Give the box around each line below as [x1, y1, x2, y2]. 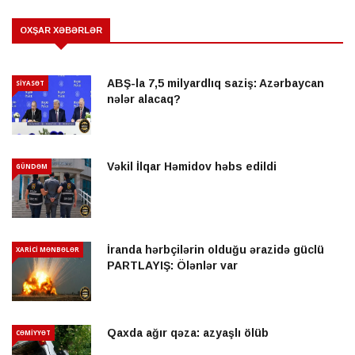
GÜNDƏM [16, 162, 48, 171]
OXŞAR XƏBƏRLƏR [20, 25, 102, 36]
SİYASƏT [16, 78, 44, 88]
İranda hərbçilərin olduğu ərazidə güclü [107, 243, 324, 257]
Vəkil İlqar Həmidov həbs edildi [107, 160, 277, 174]
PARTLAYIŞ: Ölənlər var [107, 259, 238, 273]
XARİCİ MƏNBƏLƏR [16, 245, 79, 254]
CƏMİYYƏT [16, 328, 51, 338]
